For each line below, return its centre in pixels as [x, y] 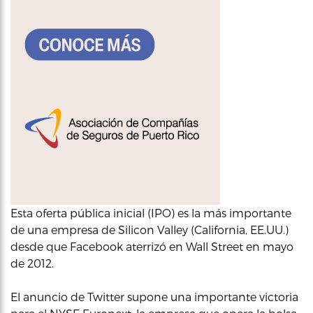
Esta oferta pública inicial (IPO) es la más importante [151, 213]
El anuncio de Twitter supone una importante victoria [154, 297]
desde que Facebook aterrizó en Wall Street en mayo [152, 246]
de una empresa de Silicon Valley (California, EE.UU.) [150, 230]
